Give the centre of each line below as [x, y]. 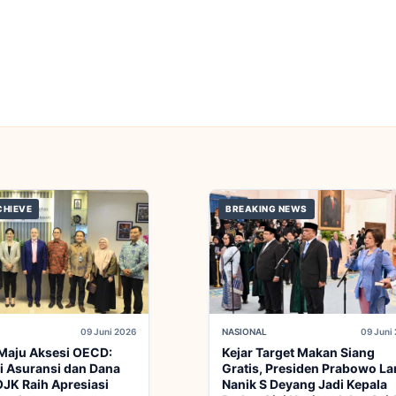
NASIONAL [244, 332]
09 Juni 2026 [108, 332]
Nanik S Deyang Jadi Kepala [305, 385]
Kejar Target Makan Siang [298, 353]
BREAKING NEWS [267, 209]
